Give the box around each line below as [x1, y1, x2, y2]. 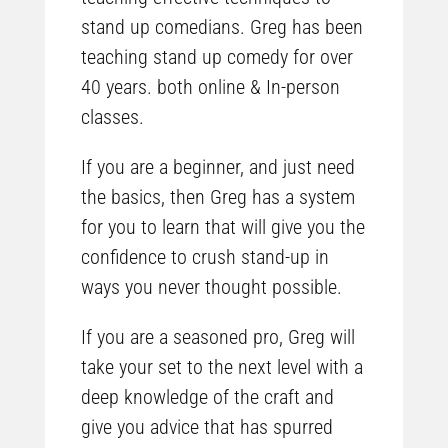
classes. [80, 104, 144, 129]
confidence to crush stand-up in [80, 244, 329, 269]
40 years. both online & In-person [80, 74, 340, 99]
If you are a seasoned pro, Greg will [80, 324, 355, 349]
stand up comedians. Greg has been [80, 14, 363, 39]
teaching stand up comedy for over [80, 44, 353, 69]
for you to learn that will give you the [80, 214, 365, 239]
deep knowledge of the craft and [80, 384, 334, 409]
